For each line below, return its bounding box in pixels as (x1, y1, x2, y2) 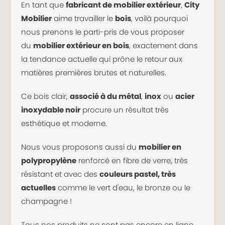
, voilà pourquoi (131, 13, 188, 24)
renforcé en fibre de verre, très (76, 155, 188, 166)
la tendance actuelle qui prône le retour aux (21, 54, 183, 64)
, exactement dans (129, 40, 198, 51)
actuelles (21, 182, 56, 193)
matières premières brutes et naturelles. (21, 67, 167, 78)
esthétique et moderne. (21, 118, 109, 129)
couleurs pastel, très (99, 169, 176, 179)
